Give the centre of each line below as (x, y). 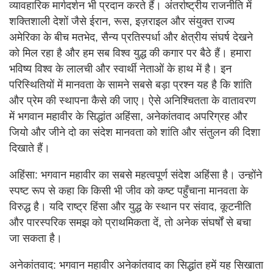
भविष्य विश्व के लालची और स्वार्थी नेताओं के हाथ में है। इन (120, 69)
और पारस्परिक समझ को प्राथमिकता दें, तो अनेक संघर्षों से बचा (130, 223)
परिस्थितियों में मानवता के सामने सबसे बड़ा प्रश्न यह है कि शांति (130, 85)
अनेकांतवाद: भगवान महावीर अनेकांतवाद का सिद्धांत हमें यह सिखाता (136, 265)
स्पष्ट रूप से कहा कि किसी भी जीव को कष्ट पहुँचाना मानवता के (129, 191)
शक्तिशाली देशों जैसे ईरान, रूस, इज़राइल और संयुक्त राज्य (122, 22)
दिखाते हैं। (30, 148)
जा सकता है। (36, 239)
